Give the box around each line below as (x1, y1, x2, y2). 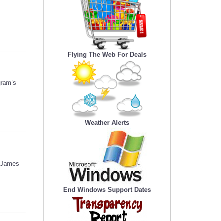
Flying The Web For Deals (68, 51, 147, 59)
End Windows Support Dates (63, 186, 151, 194)
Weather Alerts (85, 119, 129, 127)
